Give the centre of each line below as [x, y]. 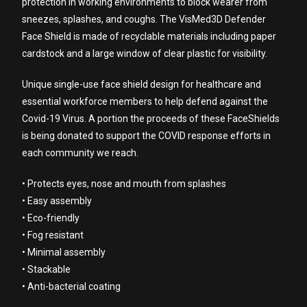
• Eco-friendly [51, 218]
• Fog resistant [53, 235]
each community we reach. [81, 153]
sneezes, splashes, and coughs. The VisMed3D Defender [144, 19]
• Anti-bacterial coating [72, 286]
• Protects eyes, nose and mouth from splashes [124, 184]
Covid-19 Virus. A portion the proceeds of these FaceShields [151, 119]
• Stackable [47, 269]
